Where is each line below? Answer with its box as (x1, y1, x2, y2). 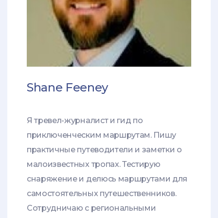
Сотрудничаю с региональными (27, 203, 156, 213)
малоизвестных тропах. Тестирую (27, 160, 161, 169)
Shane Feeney (27, 80, 109, 95)
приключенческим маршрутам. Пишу (27, 130, 177, 140)
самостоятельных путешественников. (27, 189, 177, 199)
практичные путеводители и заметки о (27, 145, 182, 155)
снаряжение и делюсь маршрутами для (27, 174, 188, 184)
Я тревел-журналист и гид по (27, 116, 143, 126)
